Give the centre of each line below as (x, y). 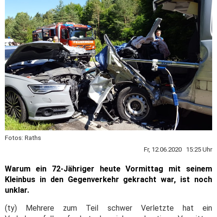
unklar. (17, 190)
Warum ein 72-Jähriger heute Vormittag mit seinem (108, 169)
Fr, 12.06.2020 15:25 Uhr (178, 149)
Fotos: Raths (23, 138)
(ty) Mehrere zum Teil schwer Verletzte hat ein (108, 208)
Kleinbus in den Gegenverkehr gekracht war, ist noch (108, 179)
